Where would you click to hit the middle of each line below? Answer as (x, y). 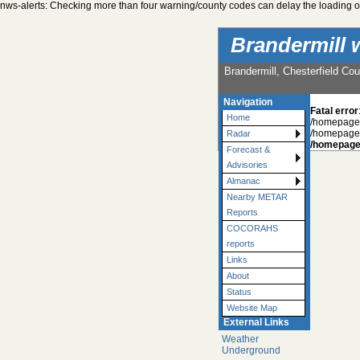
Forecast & (248, 150)
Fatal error (334, 110)
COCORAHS (252, 229)
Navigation (248, 102)
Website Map (252, 308)
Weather (240, 340)
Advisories (247, 165)
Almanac (243, 181)
